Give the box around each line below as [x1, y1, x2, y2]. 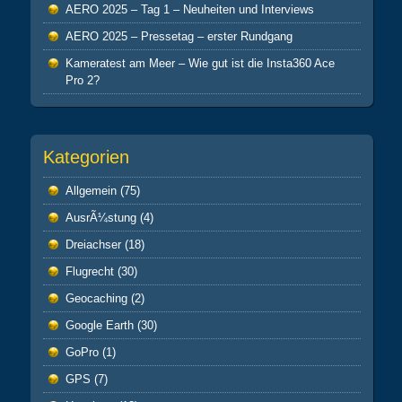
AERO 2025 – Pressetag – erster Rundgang [65, 30, 293, 44]
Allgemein [65, 184, 117, 198]
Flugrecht [65, 265, 114, 279]
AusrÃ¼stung [65, 211, 136, 225]
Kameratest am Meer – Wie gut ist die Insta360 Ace [65, 57, 335, 71]
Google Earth [65, 319, 134, 333]
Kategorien [42, 147, 129, 168]
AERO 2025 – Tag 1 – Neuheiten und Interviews [65, 3, 314, 17]
